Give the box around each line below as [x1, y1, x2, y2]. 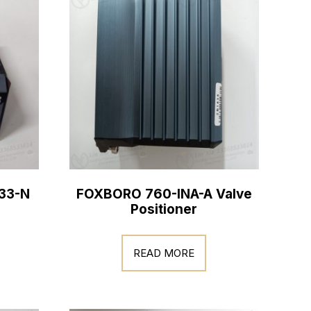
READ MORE [133, 246, 195, 260]
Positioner [131, 201, 198, 217]
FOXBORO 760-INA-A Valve [76, 186, 252, 202]
